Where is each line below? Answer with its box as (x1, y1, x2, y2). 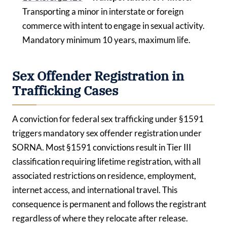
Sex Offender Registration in (12, 67, 184, 84)
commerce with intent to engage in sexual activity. (22, 20, 205, 31)
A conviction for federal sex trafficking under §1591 (12, 113, 204, 124)
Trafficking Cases (12, 82, 118, 99)
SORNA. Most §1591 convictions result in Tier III (12, 141, 191, 153)
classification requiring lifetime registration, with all (12, 156, 201, 167)
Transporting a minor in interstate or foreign (22, 6, 183, 17)
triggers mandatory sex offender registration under (12, 127, 202, 138)
